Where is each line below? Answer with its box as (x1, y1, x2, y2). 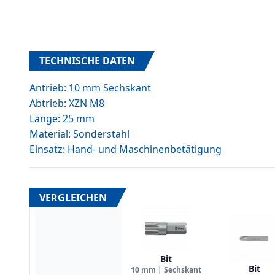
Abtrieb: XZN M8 (29, 96, 104, 110)
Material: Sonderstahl (29, 127, 130, 141)
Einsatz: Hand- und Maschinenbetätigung (29, 142, 222, 156)
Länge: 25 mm (29, 112, 95, 125)
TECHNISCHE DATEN (39, 54, 135, 68)
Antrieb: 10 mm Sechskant (29, 81, 151, 95)
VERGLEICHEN (39, 191, 107, 204)
